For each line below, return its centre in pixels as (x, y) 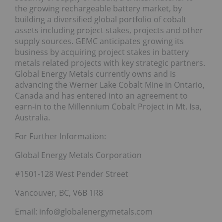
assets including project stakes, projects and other (109, 30)
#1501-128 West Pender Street (72, 174)
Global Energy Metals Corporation (78, 155)
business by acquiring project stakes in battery (102, 52)
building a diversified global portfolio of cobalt (101, 19)
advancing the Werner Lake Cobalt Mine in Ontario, (110, 84)
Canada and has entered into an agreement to (101, 95)
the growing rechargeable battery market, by (98, 8)
